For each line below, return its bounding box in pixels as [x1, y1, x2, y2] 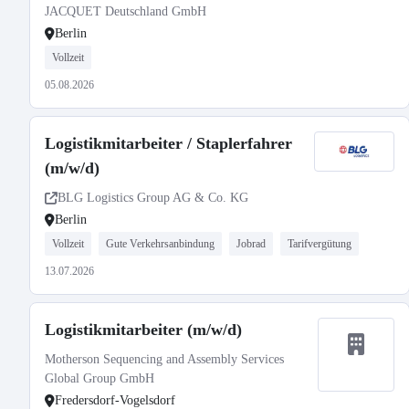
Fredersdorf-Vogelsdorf [55, 393, 175, 407]
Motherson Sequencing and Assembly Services [45, 352, 284, 366]
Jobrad [236, 237, 266, 250]
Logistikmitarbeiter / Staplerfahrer [45, 134, 292, 152]
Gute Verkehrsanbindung [106, 237, 215, 250]
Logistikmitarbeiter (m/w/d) [45, 320, 242, 339]
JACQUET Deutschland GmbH [45, 5, 206, 18]
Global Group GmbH [45, 372, 154, 385]
